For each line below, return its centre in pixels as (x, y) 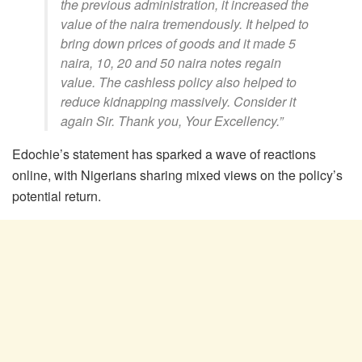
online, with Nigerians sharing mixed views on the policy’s (177, 175)
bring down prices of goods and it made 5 (178, 43)
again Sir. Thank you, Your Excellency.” (172, 120)
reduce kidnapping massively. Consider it (178, 101)
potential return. (57, 196)
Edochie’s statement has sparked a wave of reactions (164, 154)
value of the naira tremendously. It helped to (185, 23)
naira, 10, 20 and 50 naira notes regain (171, 62)
